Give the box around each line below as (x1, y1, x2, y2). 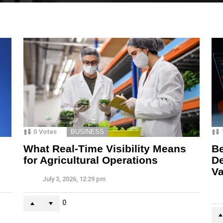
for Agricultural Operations (23, 154, 158, 166)
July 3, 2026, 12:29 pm (42, 175, 106, 183)
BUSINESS (71, 128, 104, 136)
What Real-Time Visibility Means (23, 143, 186, 155)
